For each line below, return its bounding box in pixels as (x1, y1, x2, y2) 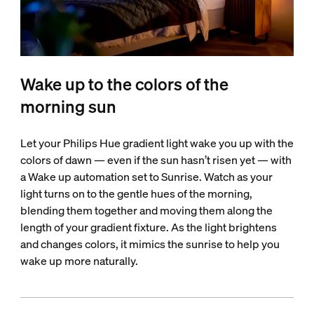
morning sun (20, 95, 116, 118)
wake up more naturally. (20, 252, 138, 268)
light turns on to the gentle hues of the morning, (20, 185, 252, 201)
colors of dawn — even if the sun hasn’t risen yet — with (20, 151, 292, 168)
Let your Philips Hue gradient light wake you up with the (20, 135, 294, 151)
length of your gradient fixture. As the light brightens (20, 219, 277, 235)
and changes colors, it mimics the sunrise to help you (20, 235, 280, 252)
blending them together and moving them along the (20, 202, 273, 218)
